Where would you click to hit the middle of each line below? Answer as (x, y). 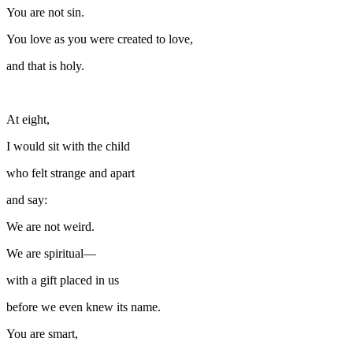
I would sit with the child (68, 146)
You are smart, (42, 333)
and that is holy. (45, 65)
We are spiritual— (51, 253)
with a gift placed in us (63, 280)
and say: (27, 199)
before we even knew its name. (84, 307)
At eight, (28, 119)
